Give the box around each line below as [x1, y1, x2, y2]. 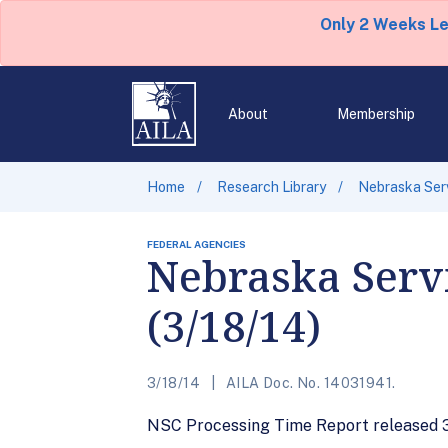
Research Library [217, 179, 326, 195]
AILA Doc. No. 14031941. [222, 375, 396, 391]
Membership [336, 106, 415, 122]
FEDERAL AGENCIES [147, 238, 246, 250]
